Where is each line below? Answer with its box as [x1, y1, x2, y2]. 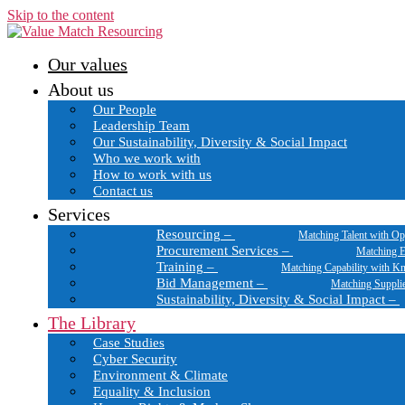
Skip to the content [7, 7, 114, 23]
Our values [48, 54, 127, 74]
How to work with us [93, 167, 212, 182]
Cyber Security [93, 352, 177, 366]
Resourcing [156, 227, 221, 241]
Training [156, 259, 203, 274]
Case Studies [93, 335, 165, 350]
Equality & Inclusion [93, 384, 211, 399]
